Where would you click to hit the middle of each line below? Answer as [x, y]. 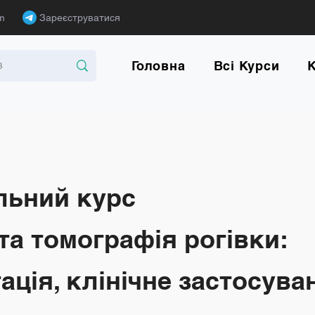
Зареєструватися [80, 18]
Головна [159, 66]
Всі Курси [246, 66]
